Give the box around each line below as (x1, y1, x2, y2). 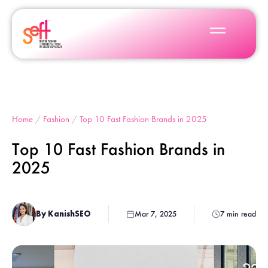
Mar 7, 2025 (134, 209, 176, 219)
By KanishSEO (36, 209, 91, 219)
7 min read (220, 209, 256, 219)
